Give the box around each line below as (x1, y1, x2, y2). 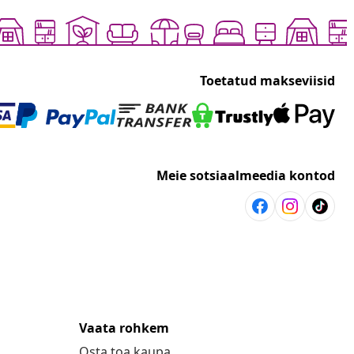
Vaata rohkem (79, 319, 169, 337)
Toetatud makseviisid (200, 72, 335, 90)
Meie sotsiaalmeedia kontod (156, 167, 335, 185)
